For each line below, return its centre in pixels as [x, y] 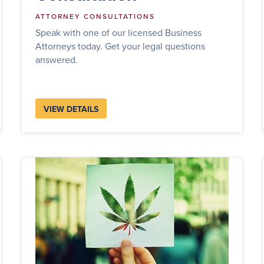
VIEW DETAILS [71, 109]
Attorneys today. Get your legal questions [120, 46]
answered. [56, 59]
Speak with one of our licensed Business [118, 32]
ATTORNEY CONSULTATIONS [95, 16]
